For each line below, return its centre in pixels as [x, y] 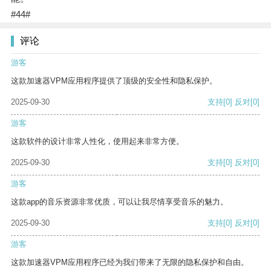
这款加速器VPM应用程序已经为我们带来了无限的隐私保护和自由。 [130, 263]
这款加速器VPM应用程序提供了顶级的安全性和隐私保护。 [114, 81]
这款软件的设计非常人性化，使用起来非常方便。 [97, 142]
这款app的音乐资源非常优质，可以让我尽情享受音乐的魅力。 [119, 202]
